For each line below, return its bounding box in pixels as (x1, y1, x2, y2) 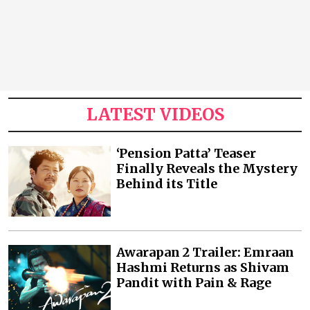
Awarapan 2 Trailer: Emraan (116, 244, 295, 261)
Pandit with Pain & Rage (116, 275, 272, 291)
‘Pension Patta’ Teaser (116, 145, 257, 161)
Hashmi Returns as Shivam (116, 259, 290, 276)
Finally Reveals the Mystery (116, 160, 298, 176)
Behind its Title (116, 175, 218, 192)
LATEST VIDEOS (86, 103, 224, 125)
